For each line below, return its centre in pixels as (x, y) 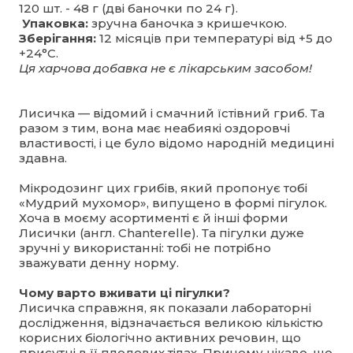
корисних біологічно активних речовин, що (160, 337)
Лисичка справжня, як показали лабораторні (165, 307)
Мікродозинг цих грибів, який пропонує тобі (163, 188)
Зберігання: (59, 38)
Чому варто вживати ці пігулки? (124, 292)
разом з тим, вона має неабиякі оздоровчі (154, 128)
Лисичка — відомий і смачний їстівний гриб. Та (172, 113)
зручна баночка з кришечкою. (189, 23)
